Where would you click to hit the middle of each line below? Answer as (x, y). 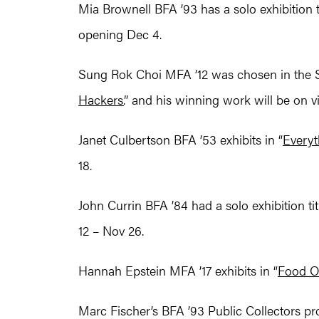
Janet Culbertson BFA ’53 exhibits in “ (181, 140)
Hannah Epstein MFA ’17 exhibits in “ (178, 271)
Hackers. (101, 100)
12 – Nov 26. (111, 231)
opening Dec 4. (120, 34)
